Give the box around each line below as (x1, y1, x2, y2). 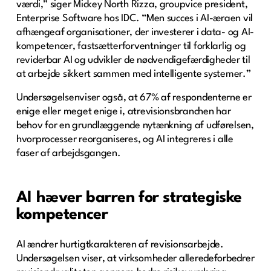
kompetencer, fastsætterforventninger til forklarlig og (16, 41, 246, 51)
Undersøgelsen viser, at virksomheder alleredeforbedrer (16, 253, 255, 264)
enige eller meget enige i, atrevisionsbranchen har (16, 106, 231, 117)
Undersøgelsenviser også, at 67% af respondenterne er (16, 92, 252, 103)
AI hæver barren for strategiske (16, 189, 242, 206)
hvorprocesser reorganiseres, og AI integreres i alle (16, 134, 233, 145)
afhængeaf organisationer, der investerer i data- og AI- (16, 27, 255, 38)
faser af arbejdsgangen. (16, 148, 121, 158)
